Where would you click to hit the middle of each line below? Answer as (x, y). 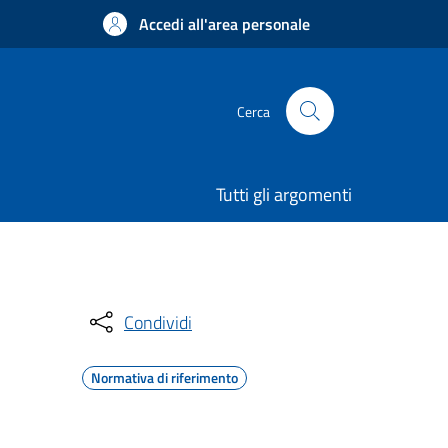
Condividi (158, 322)
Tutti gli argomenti (284, 194)
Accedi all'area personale (224, 24)
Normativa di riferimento (164, 377)
